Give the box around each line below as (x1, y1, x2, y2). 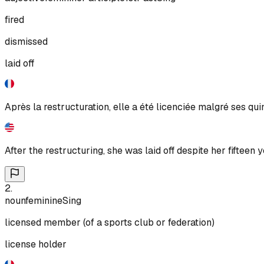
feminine (25, 194, 62, 207)
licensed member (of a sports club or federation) (5, 216, 214, 229)
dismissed (5, 35, 48, 48)
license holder (5, 237, 67, 250)
